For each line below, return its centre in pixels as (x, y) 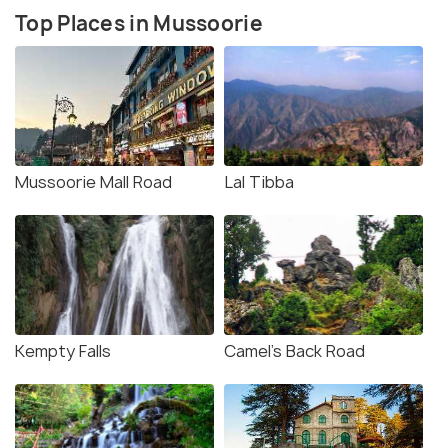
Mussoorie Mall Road (93, 181)
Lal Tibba (259, 181)
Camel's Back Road (294, 350)
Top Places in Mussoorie (139, 23)
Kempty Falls (63, 350)
